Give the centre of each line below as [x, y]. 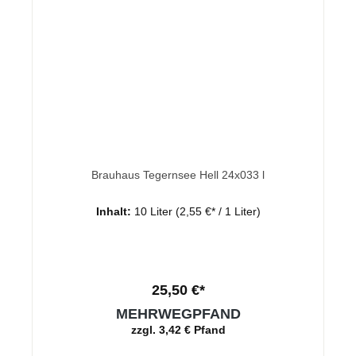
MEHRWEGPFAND [178, 313]
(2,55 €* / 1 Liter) [218, 211]
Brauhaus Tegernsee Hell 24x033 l [178, 174]
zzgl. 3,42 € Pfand [178, 329]
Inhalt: [115, 211]
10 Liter [155, 211]
